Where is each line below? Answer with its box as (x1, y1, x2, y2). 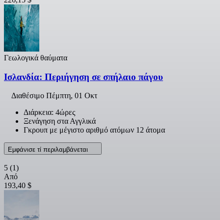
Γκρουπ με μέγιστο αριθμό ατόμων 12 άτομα (24, 126, 165, 135)
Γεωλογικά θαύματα (4, 53, 67, 62)
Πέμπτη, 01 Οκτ (46, 91, 97, 100)
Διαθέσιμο (11, 91, 46, 100)
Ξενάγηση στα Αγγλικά (24, 117, 96, 126)
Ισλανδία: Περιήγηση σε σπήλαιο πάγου (4, 71, 163, 82)
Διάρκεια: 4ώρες (24, 108, 75, 117)
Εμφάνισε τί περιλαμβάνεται (8, 146, 90, 154)
